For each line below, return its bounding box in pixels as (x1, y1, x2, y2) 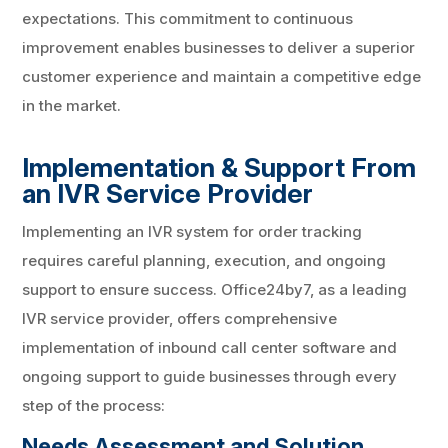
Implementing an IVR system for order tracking (22, 221, 363, 241)
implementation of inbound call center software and (22, 337, 398, 357)
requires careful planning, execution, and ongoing (22, 250, 387, 270)
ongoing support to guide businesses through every (22, 366, 398, 386)
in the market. (22, 95, 122, 115)
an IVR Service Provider (22, 177, 314, 209)
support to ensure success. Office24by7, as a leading (22, 279, 408, 299)
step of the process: (22, 395, 166, 415)
